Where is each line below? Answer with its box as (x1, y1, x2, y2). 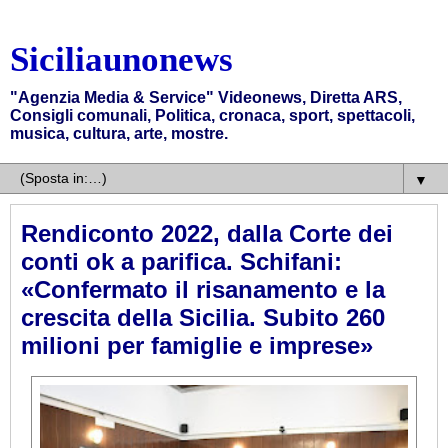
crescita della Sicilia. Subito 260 (21, 304, 385, 331)
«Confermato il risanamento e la (21, 276, 385, 303)
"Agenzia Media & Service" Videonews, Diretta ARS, (10, 89, 402, 106)
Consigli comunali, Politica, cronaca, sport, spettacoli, (10, 107, 415, 124)
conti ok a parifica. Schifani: (21, 248, 342, 275)
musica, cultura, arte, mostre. (10, 125, 228, 142)
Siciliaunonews (10, 40, 233, 78)
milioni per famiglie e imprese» (21, 332, 373, 359)
